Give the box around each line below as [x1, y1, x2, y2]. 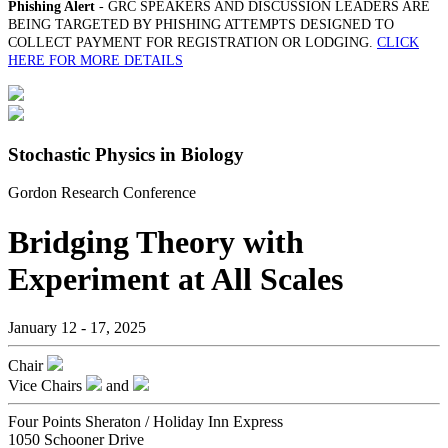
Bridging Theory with [8, 223, 304, 260]
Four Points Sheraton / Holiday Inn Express [8, 413, 283, 431]
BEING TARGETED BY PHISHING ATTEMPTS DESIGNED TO [8, 17, 394, 32]
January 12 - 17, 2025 [8, 319, 146, 337]
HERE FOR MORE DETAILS [8, 53, 183, 68]
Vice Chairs [8, 377, 82, 395]
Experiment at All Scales [8, 260, 343, 297]
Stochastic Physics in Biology [8, 143, 244, 165]
